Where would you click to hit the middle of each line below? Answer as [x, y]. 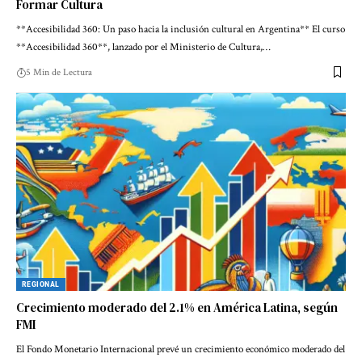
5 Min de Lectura [59, 72]
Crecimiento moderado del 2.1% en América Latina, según [177, 307]
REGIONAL [41, 284]
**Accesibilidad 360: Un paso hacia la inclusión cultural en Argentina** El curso [181, 29]
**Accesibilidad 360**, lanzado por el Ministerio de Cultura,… [143, 47]
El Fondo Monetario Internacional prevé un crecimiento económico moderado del [181, 349]
